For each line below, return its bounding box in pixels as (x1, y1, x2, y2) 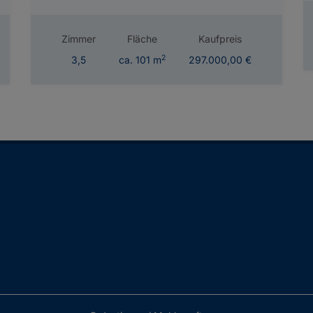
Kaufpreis (198, 33, 242, 45)
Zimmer (61, 33, 96, 45)
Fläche (127, 33, 157, 45)
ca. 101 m (119, 54, 161, 66)
